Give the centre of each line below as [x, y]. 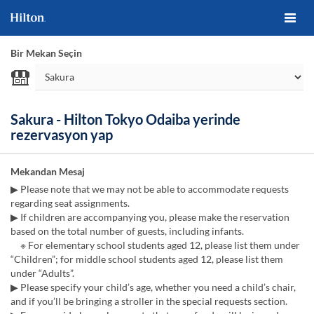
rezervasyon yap [62, 135]
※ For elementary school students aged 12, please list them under [155, 245]
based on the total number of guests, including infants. [127, 231]
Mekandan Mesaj [48, 171]
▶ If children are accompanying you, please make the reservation [150, 217]
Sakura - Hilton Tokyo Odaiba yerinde [125, 119]
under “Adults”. [42, 273]
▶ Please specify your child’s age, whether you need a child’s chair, [153, 287]
